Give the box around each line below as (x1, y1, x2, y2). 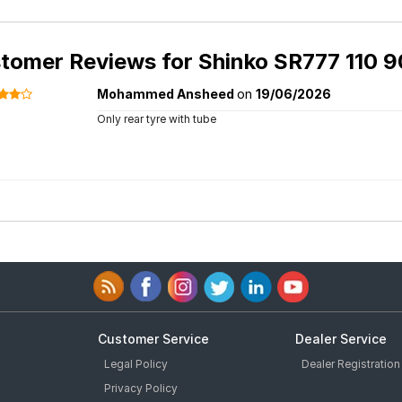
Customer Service (98, 331, 209, 346)
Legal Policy (104, 357, 168, 371)
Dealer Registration (301, 357, 400, 371)
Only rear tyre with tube (96, 112, 216, 126)
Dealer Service (295, 331, 387, 346)
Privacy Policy (104, 381, 178, 395)
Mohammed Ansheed (96, 86, 237, 101)
